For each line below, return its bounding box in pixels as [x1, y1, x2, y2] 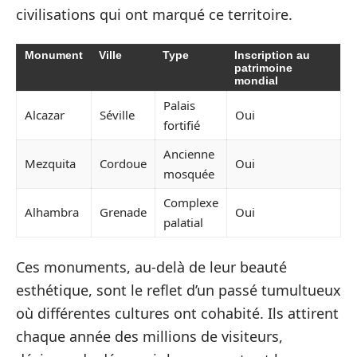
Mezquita [25, 155, 76, 171]
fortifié [163, 117, 200, 133]
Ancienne [163, 146, 214, 162]
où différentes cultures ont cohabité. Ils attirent [16, 303, 339, 323]
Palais [163, 97, 195, 113]
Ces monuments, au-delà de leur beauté [16, 257, 287, 277]
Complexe [163, 194, 218, 210]
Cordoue [100, 155, 147, 171]
